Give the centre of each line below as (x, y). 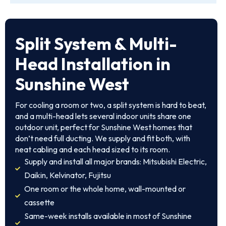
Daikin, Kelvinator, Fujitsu (67, 175)
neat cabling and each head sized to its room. (93, 149)
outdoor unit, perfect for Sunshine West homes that (104, 127)
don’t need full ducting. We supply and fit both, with (103, 138)
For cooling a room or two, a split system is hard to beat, (111, 105)
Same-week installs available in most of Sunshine (108, 216)
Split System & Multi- (96, 44)
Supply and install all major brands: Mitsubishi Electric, (115, 161)
